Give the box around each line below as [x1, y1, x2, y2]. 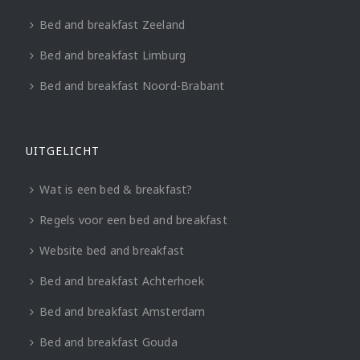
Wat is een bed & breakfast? [39, 181, 193, 197]
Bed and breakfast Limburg [39, 47, 186, 63]
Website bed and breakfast [39, 242, 185, 258]
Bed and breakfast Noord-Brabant [39, 77, 225, 93]
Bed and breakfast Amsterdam [39, 303, 206, 319]
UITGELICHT [26, 142, 100, 158]
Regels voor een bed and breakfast [39, 211, 227, 227]
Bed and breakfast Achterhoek [39, 272, 204, 288]
